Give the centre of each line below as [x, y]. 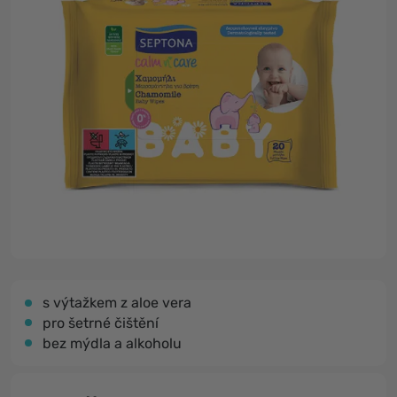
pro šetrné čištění [101, 323]
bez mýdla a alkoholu [112, 343]
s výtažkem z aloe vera [117, 303]
